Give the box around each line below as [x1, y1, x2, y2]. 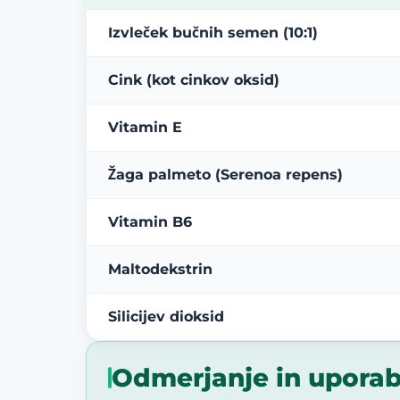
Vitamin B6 [108, 212, 192, 230]
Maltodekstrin [108, 260, 212, 278]
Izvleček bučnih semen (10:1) [108, 23, 318, 41]
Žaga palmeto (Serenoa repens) [108, 165, 343, 183]
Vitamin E [108, 118, 182, 136]
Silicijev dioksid [108, 307, 224, 325]
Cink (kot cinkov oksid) [108, 71, 279, 88]
